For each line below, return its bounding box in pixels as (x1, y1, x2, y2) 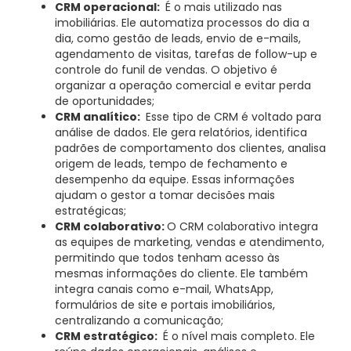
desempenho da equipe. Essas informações (55, 172, 295, 188)
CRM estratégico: (55, 328, 160, 345)
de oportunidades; (55, 93, 157, 110)
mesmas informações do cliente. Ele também (55, 266, 308, 282)
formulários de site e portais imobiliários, (55, 297, 275, 313)
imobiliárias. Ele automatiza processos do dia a (55, 15, 309, 31)
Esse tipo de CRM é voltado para (143, 109, 321, 125)
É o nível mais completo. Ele (160, 328, 315, 345)
